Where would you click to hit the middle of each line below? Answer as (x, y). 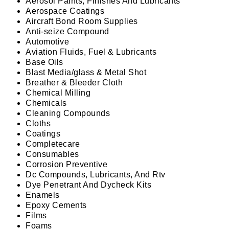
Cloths (38, 123)
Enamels (43, 195)
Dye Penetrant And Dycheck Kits (88, 185)
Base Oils (44, 62)
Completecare (53, 144)
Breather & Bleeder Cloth (74, 82)
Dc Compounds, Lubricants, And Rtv (96, 174)
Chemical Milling (58, 93)
